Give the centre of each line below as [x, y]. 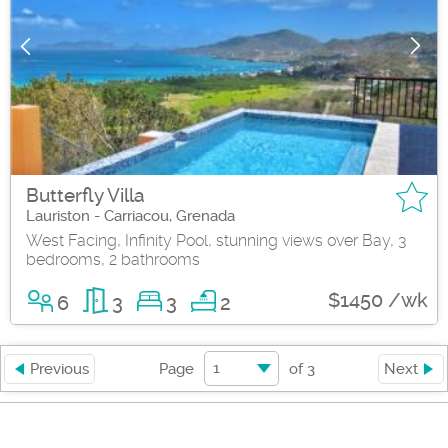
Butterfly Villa [85, 196]
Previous [59, 368]
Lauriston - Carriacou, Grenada [130, 216]
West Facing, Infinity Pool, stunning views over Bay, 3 [216, 241]
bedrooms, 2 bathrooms [113, 260]
